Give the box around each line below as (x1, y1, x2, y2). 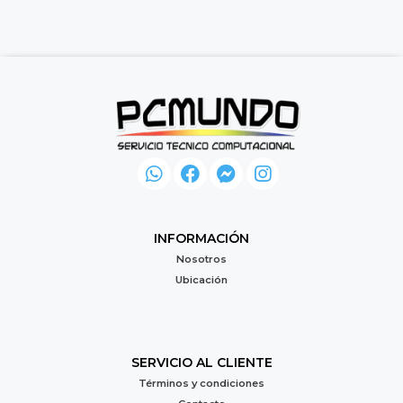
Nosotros (176, 253, 227, 266)
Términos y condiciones (139, 376, 264, 390)
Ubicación (175, 273, 228, 287)
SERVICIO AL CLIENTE (130, 354, 273, 371)
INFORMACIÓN (154, 230, 249, 247)
